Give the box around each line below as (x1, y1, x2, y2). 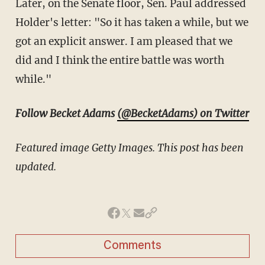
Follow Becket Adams (15, 106, 117, 120)
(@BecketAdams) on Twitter (117, 106, 249, 120)
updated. (15, 160, 56, 173)
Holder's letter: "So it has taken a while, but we (15, 15, 248, 29)
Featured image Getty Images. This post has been (15, 141, 244, 154)
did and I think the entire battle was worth (15, 53, 224, 67)
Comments (104, 240, 161, 252)
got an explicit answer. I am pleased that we (15, 34, 232, 48)
